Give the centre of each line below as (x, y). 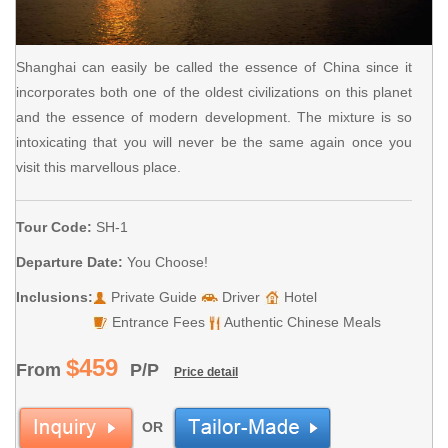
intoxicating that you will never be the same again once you (214, 141)
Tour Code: (54, 226)
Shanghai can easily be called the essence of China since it (214, 66)
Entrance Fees (158, 321)
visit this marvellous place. (98, 166)
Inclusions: (54, 296)
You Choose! (167, 261)
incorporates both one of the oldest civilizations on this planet (214, 91)
